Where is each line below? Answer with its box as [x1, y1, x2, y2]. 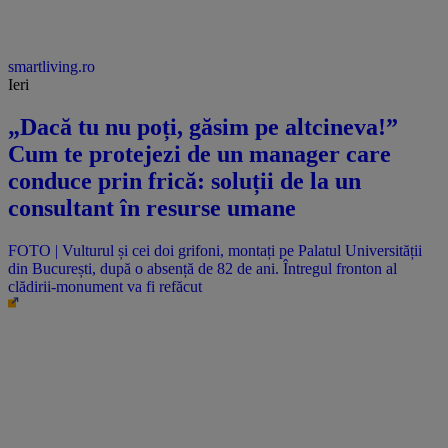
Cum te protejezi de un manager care [8, 141, 391, 168]
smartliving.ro [8, 58, 95, 76]
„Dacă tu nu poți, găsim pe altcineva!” [8, 114, 398, 141]
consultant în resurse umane [8, 195, 296, 222]
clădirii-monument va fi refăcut [8, 278, 202, 296]
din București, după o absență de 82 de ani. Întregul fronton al [8, 260, 397, 278]
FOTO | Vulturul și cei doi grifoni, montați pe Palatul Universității [8, 242, 422, 260]
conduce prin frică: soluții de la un [8, 168, 361, 195]
